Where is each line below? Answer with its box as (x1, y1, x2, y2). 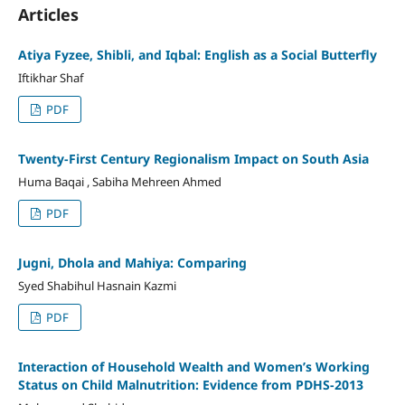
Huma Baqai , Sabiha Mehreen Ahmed (17, 173, 221, 190)
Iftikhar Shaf (17, 69, 83, 86)
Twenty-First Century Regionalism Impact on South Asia (17, 149, 369, 167)
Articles (17, 3, 79, 25)
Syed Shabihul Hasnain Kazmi (17, 277, 176, 294)
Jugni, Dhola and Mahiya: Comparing (17, 253, 247, 271)
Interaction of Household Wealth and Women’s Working (17, 357, 370, 375)
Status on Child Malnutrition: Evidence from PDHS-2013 (17, 375, 363, 393)
